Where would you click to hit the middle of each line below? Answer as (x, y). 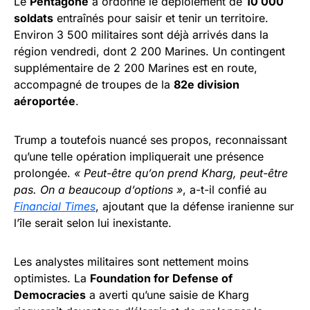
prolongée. (44, 173)
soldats (34, 18)
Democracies (50, 294)
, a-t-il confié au (225, 189)
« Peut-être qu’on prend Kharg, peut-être (181, 173)
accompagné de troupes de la (94, 84)
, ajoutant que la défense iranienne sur (195, 206)
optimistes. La (52, 278)
